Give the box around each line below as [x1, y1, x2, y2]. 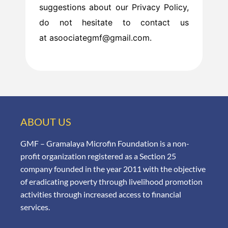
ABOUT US [20, 115, 71, 128]
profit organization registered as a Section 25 [20, 151, 176, 161]
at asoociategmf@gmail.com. [39, 33, 152, 43]
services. [20, 202, 50, 212]
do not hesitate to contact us [39, 17, 189, 28]
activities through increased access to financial [20, 189, 181, 199]
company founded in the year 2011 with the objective [20, 163, 206, 174]
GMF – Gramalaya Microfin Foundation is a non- [20, 138, 189, 148]
